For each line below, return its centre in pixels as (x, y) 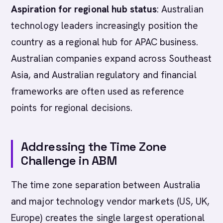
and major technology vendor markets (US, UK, (111, 201)
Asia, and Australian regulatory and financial (104, 75)
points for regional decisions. (72, 108)
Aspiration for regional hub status (84, 9)
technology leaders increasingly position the (105, 26)
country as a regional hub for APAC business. (105, 42)
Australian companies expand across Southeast (111, 58)
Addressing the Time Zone (94, 147)
